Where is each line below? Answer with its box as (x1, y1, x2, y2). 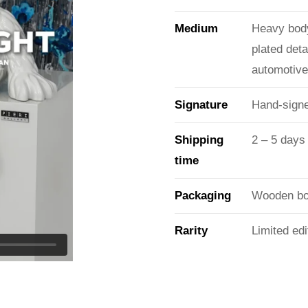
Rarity (175, 223, 208, 237)
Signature (175, 98, 228, 111)
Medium (175, 21, 218, 35)
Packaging (175, 188, 231, 202)
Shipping (175, 133, 223, 146)
